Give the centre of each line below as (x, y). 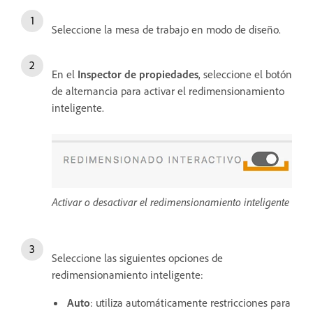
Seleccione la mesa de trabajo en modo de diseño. (166, 29)
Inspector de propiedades (138, 74)
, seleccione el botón (245, 74)
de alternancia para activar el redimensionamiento (168, 90)
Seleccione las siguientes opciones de (137, 257)
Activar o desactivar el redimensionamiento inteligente (170, 202)
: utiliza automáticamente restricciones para (190, 302)
